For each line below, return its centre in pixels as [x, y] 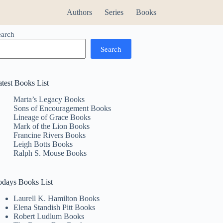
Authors [79, 12]
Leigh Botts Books [43, 144]
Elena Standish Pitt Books [55, 207]
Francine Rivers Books [50, 135]
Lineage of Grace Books [52, 117]
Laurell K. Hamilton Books [57, 198]
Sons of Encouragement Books [62, 108]
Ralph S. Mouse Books [50, 153]
